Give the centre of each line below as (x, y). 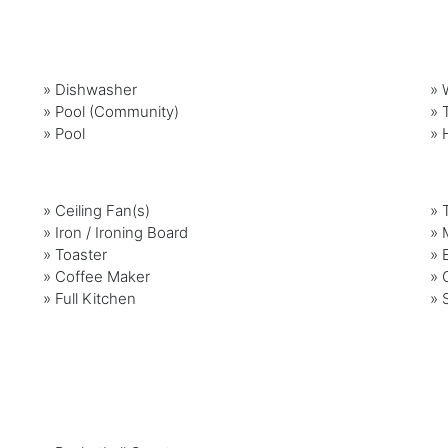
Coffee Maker (103, 277)
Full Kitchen (96, 299)
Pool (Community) (117, 112)
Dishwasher (96, 90)
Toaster (81, 255)
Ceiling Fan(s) (103, 211)
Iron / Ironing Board (122, 233)
